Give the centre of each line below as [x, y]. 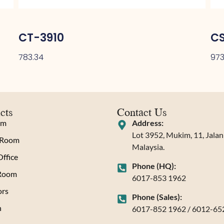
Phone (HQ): [154, 166]
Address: [148, 123]
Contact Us [142, 112]
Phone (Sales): [157, 197]
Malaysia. [148, 147]
